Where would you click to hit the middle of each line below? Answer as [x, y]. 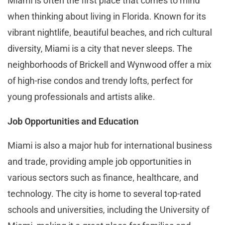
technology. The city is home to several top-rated [104, 193]
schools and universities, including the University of [108, 209]
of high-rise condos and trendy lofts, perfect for [100, 80]
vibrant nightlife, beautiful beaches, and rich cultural [110, 32]
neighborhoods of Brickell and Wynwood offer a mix [109, 64]
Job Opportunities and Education [73, 121]
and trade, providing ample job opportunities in [99, 161]
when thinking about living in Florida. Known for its [107, 16]
